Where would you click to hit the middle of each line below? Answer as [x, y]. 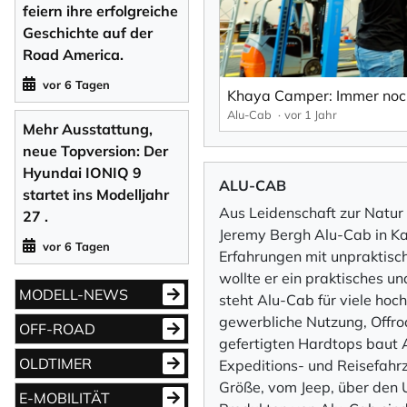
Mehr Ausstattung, [88, 129]
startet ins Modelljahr [96, 194]
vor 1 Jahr [311, 115]
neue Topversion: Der [95, 150]
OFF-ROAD [57, 328]
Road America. [73, 54]
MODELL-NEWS [74, 294]
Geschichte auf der [88, 32]
